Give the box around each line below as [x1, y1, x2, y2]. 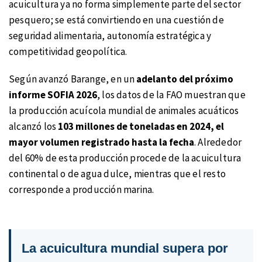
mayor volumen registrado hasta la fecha [9, 135, 194, 149]
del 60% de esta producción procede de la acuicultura [9, 151, 242, 164]
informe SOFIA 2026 [9, 88, 97, 101]
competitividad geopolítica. [9, 45, 127, 58]
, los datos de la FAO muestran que [97, 88, 246, 101]
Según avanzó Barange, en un [9, 72, 135, 85]
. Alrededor [194, 135, 242, 149]
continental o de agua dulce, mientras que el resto [9, 167, 226, 180]
